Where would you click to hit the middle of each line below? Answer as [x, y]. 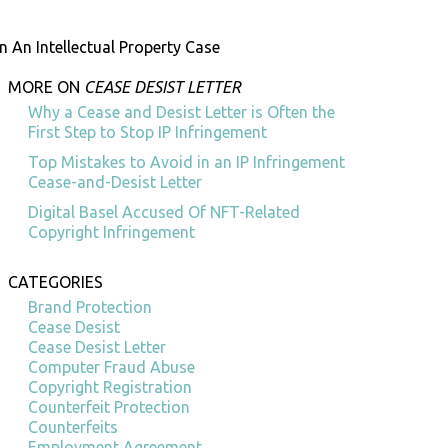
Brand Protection [90, 307]
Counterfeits [73, 427]
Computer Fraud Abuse [111, 367]
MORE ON [46, 87]
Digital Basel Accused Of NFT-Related [164, 212]
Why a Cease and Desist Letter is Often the [181, 112]
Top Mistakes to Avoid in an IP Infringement [186, 162]
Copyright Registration [110, 387]
